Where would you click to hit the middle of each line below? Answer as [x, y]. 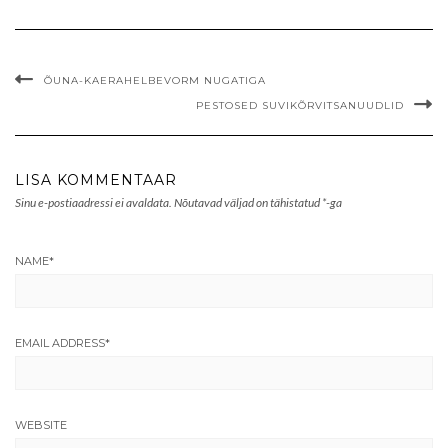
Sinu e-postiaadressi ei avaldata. [93, 203]
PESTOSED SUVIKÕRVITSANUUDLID [300, 106]
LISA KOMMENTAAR [96, 180]
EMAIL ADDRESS [60, 343]
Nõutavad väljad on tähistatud [248, 203]
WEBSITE [41, 425]
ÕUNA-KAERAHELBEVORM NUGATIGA [155, 81]
